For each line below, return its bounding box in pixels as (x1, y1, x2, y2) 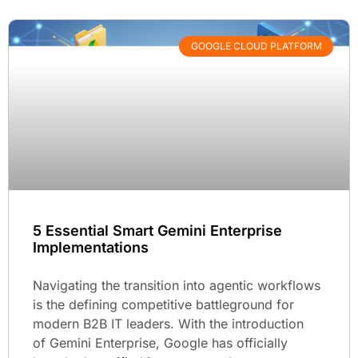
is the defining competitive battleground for (33, 296, 294, 312)
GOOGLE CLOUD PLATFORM (190, 40, 322, 53)
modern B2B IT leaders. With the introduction (33, 315, 304, 332)
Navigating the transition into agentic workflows (33, 276, 320, 293)
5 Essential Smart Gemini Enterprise (33, 221, 282, 239)
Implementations (33, 238, 149, 256)
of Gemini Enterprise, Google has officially (33, 334, 288, 351)
